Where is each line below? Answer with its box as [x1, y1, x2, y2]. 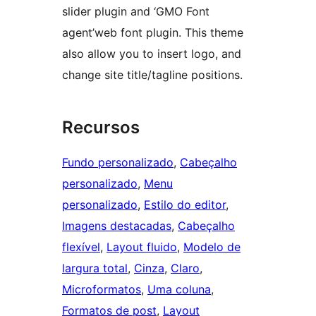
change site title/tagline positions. [62, 68, 243, 83]
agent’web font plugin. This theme [62, 25, 243, 40]
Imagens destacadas [62, 219, 171, 233]
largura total [62, 261, 128, 276]
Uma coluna [147, 282, 211, 297]
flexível [62, 240, 100, 255]
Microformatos [62, 282, 141, 297]
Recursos [62, 117, 140, 138]
